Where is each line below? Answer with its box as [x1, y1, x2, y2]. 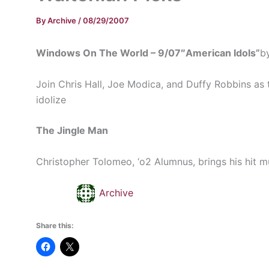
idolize [36, 93, 66, 106]
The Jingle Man [36, 124, 108, 137]
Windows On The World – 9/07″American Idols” [36, 47, 260, 59]
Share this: [36, 221, 74, 231]
